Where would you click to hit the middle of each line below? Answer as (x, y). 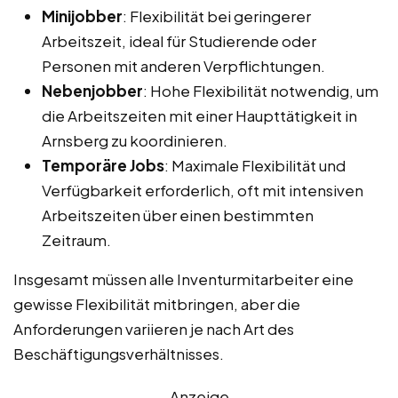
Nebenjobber (92, 90)
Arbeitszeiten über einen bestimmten (178, 215)
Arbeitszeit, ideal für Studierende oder (179, 40)
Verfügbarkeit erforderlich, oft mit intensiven (203, 190)
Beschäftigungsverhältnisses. (119, 353)
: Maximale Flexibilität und (255, 165)
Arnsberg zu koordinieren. (135, 140)
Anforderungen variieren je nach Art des (154, 328)
